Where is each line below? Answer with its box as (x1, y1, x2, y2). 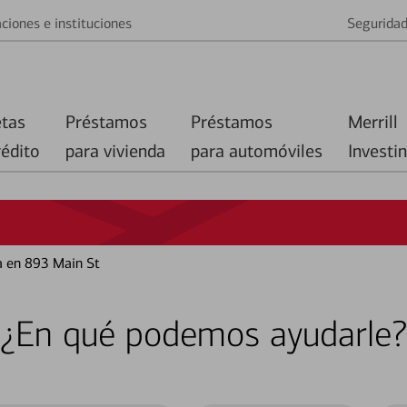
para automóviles (191, 140, 323, 162)
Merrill (348, 111, 398, 133)
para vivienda (65, 140, 165, 162)
